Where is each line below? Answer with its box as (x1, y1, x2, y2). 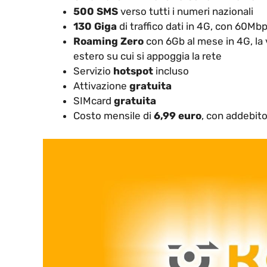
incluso (153, 65, 189, 77)
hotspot (113, 65, 153, 77)
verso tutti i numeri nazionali (118, 5, 253, 18)
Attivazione (73, 80, 129, 92)
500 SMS (73, 5, 118, 18)
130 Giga (73, 20, 117, 33)
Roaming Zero (73, 35, 144, 48)
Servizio (73, 65, 113, 77)
